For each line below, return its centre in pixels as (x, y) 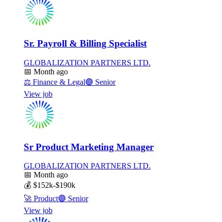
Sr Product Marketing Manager (89, 147)
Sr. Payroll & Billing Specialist (85, 44)
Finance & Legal (58, 82)
